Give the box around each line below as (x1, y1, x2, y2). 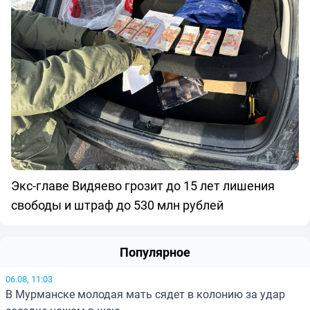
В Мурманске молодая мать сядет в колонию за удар (6, 286, 285, 302)
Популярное (120, 244, 190, 261)
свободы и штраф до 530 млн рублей (11, 197, 224, 214)
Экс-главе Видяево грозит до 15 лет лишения (11, 177, 275, 194)
